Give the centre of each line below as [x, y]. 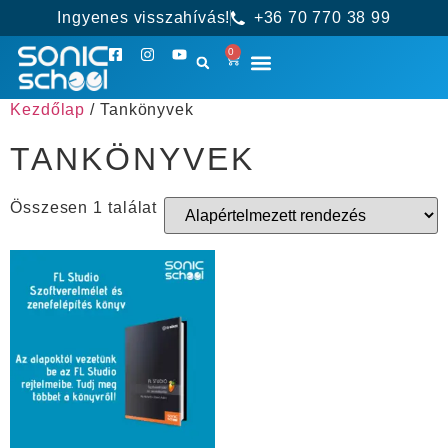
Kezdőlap [48, 109]
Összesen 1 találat [84, 207]
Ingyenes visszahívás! [144, 17]
